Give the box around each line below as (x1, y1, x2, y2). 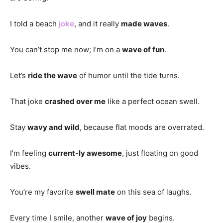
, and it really (74, 18, 121, 28)
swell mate (76, 187, 115, 197)
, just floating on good (122, 148, 198, 158)
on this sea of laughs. (115, 187, 192, 197)
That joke (10, 96, 45, 106)
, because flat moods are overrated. (80, 122, 204, 132)
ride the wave (28, 70, 77, 80)
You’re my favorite (10, 187, 76, 197)
